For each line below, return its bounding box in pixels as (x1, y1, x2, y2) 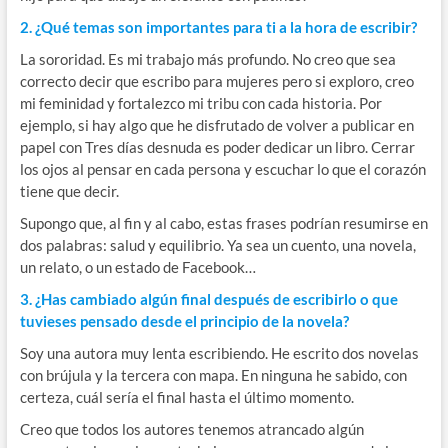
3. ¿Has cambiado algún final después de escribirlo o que (19, 289, 398, 308)
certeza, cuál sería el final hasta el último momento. (19, 387, 354, 406)
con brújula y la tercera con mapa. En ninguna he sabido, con (19, 365, 407, 384)
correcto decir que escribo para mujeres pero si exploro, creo (19, 71, 414, 90)
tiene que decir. (19, 181, 119, 200)
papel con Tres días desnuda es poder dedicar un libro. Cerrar (19, 137, 415, 156)
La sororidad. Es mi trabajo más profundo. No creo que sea (19, 49, 396, 68)
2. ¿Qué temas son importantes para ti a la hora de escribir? (19, 17, 417, 36)
